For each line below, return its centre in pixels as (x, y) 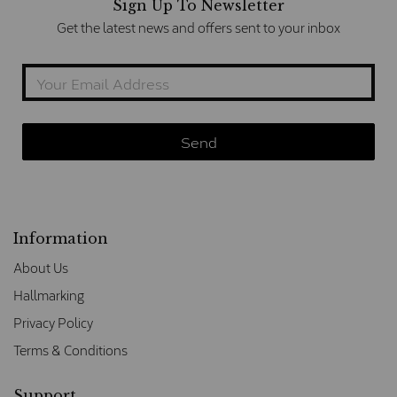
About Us (41, 268)
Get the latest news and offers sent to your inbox (198, 28)
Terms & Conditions (70, 350)
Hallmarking (49, 296)
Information (61, 239)
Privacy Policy (53, 323)
